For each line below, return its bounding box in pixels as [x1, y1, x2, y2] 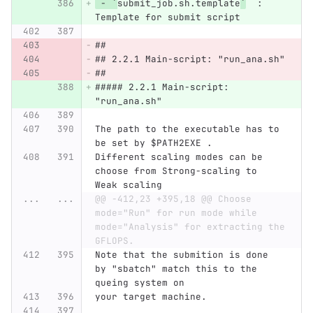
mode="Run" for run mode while [94, 207, 257, 219]
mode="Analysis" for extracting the [94, 221, 285, 233]
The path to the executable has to [94, 123, 285, 136]
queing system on [94, 277, 184, 289]
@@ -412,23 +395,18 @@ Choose [94, 193, 252, 205]
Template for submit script [94, 11, 240, 24]
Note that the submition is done [94, 249, 274, 261]
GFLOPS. [94, 235, 134, 247]
